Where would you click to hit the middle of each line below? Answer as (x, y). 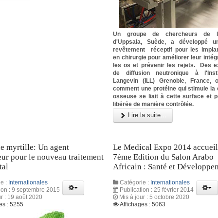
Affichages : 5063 (143, 205)
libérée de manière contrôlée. (154, 104)
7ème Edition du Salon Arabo (163, 157)
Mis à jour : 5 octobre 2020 (154, 197)
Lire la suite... (146, 115)
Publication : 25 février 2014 (157, 190)
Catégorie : (135, 183)
